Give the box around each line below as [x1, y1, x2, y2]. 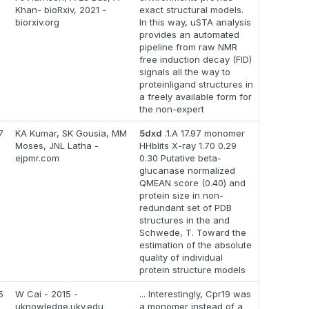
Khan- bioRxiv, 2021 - [15, 4, 106, 16]
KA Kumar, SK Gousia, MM [15, 128, 127, 139]
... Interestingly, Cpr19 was [139, 288, 251, 300]
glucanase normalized [139, 165, 235, 177]
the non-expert [139, 103, 204, 115]
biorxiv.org [15, 17, 59, 28]
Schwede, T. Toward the [139, 227, 246, 239]
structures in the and [139, 215, 230, 226]
